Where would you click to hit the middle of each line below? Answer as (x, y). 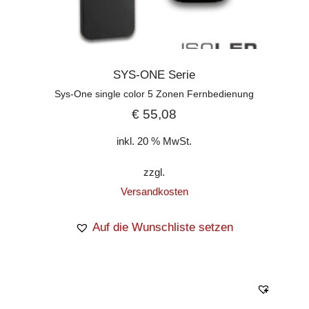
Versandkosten (154, 191)
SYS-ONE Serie (154, 75)
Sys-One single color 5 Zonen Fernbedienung (154, 94)
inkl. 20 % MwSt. (154, 141)
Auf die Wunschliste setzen (163, 227)
